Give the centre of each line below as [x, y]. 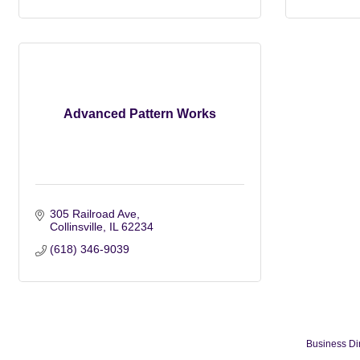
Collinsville [76, 227]
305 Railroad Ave [93, 214]
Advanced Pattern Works [140, 114]
